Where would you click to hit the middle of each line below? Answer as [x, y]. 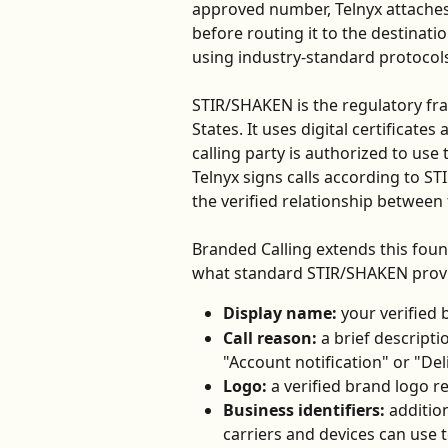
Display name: [280, 313]
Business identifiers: [304, 410]
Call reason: [270, 337]
